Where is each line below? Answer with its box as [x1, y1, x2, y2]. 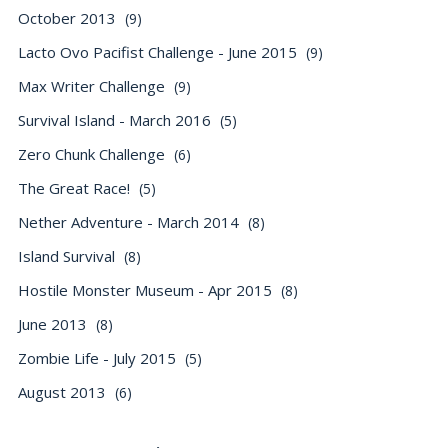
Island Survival [18, 246, 119, 266]
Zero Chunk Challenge [18, 144, 169, 164]
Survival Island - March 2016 [18, 110, 215, 130]
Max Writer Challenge [18, 76, 169, 96]
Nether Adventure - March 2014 [18, 212, 243, 232]
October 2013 [18, 8, 120, 28]
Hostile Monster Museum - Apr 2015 [18, 280, 276, 300]
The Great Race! [18, 178, 134, 198]
